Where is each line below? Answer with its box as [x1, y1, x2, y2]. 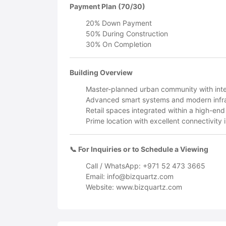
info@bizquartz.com [107, 172, 174, 181]
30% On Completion [86, 39, 151, 48]
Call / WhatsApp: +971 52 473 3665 [86, 161, 205, 170]
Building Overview [70, 68, 133, 77]
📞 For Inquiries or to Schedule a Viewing [70, 144, 208, 153]
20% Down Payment [86, 18, 152, 27]
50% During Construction [86, 29, 168, 38]
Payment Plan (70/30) [70, 2, 145, 11]
